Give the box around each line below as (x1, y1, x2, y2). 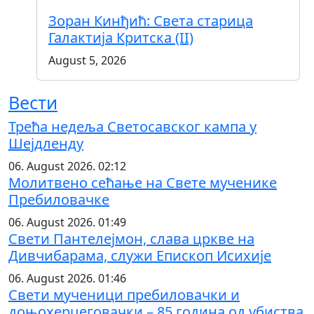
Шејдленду (8, 133, 83, 153)
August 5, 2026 (48, 52, 126, 68)
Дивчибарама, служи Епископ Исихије (8, 245, 271, 265)
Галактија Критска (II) (48, 27, 193, 47)
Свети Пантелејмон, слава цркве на (8, 228, 254, 248)
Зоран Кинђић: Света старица (48, 11, 253, 30)
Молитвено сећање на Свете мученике (8, 172, 277, 192)
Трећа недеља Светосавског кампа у (8, 116, 257, 136)
